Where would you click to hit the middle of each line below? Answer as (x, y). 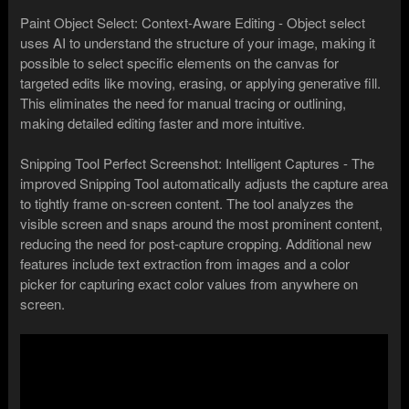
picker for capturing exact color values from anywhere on (189, 283)
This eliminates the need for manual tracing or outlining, (184, 102)
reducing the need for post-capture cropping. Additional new (196, 243)
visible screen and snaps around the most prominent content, (202, 223)
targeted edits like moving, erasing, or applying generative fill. (201, 82)
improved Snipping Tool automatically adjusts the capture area (204, 183)
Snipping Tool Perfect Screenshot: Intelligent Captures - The (198, 163)
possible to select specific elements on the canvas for (180, 62)
